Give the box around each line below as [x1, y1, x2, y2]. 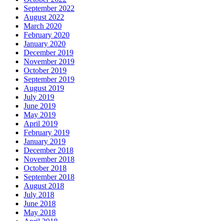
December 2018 [24, 146, 74, 155]
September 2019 [24, 75, 74, 84]
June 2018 [24, 199, 56, 208]
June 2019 [24, 102, 56, 110]
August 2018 [24, 182, 64, 190]
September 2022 [24, 4, 74, 13]
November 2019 [24, 57, 74, 66]
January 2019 [24, 137, 66, 146]
